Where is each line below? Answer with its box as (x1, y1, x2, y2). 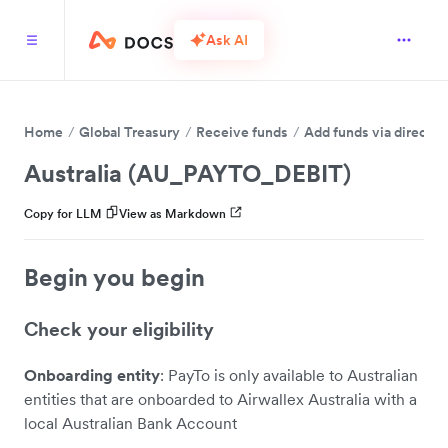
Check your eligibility (24, 317, 214, 341)
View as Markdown (119, 206, 226, 221)
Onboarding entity (24, 364, 160, 385)
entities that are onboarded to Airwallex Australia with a (24, 388, 417, 409)
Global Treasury (79, 123, 180, 141)
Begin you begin (24, 261, 205, 293)
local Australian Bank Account (24, 412, 237, 433)
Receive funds (196, 123, 288, 141)
